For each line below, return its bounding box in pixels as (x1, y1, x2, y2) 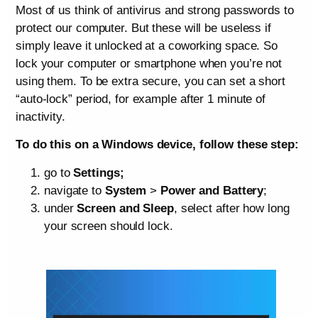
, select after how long (173, 201, 290, 215)
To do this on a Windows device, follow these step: (16, 138, 299, 152)
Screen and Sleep (77, 201, 174, 215)
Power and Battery (160, 183, 264, 197)
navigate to (44, 183, 105, 197)
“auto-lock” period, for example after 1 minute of (16, 92, 266, 106)
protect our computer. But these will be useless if (16, 21, 271, 35)
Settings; (73, 165, 124, 180)
